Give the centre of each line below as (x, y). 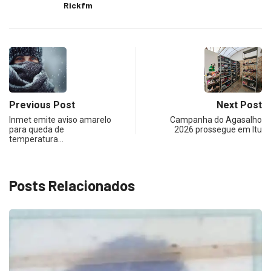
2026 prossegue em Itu (218, 129)
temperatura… (36, 139)
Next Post (239, 105)
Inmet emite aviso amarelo (60, 119)
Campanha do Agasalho (216, 119)
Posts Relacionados (72, 185)
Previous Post (42, 105)
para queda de (37, 129)
